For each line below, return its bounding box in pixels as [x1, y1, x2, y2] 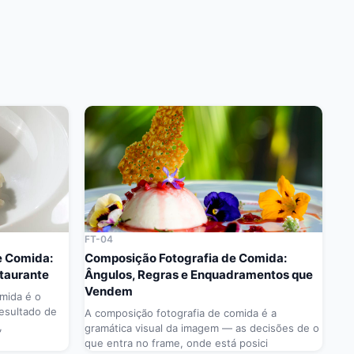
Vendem [85, 284, 133, 299]
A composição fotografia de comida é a [85, 307, 277, 320]
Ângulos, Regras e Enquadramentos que [85, 267, 313, 283]
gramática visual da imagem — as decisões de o [85, 322, 319, 335]
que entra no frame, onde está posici [85, 337, 268, 350]
